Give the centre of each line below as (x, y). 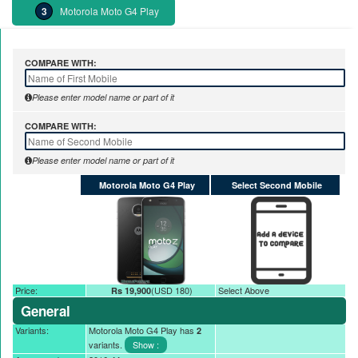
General (46, 311)
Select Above (244, 290)
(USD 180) (172, 290)
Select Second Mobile (276, 185)
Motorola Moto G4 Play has (142, 330)
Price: (26, 290)
